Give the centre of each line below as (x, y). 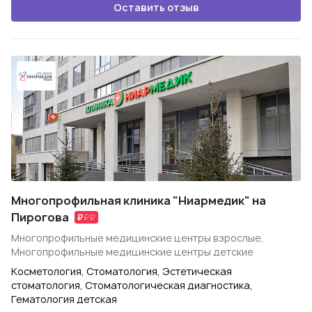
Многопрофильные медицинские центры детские (132, 252)
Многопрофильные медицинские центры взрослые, (138, 238)
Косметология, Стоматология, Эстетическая (122, 271)
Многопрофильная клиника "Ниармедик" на (139, 201)
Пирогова (40, 217)
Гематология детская (64, 299)
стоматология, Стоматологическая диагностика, (132, 285)
